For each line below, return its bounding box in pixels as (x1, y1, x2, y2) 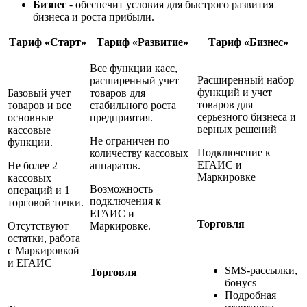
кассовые (8, 123, 51, 136)
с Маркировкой (8, 244, 79, 256)
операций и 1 (8, 184, 70, 196)
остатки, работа (8, 232, 80, 244)
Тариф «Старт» (8, 36, 86, 48)
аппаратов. (90, 159, 140, 171)
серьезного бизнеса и (197, 110, 296, 123)
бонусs (225, 276, 256, 288)
